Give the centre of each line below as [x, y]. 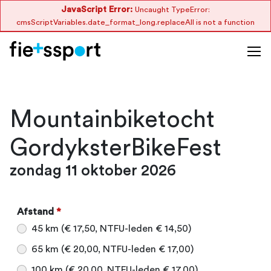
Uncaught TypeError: [172, 10]
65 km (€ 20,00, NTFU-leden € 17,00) [113, 249]
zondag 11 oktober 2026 [93, 171]
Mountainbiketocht [112, 119]
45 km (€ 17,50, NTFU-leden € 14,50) [111, 229]
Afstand [35, 212]
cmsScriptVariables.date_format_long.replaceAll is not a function [135, 22]
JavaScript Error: [97, 9]
